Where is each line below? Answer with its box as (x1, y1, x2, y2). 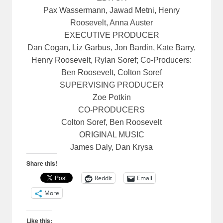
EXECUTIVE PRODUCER (64, 31, 159, 40)
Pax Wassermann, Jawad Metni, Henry (43, 6, 180, 15)
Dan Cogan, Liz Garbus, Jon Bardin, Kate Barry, (27, 43, 196, 52)
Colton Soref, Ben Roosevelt (61, 118, 162, 127)
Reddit (95, 174, 112, 183)
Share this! (26, 159, 58, 168)
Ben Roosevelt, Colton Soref (61, 68, 162, 77)
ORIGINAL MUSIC (79, 130, 144, 139)
